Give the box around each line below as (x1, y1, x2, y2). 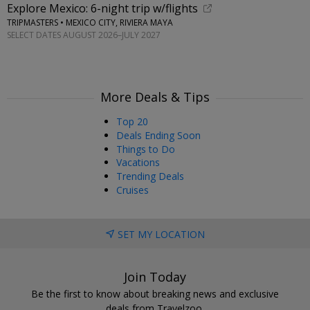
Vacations (116, 156, 160, 170)
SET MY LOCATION (117, 227, 205, 241)
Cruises (116, 183, 149, 197)
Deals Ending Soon (116, 128, 201, 142)
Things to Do (116, 142, 175, 156)
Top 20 (116, 115, 148, 128)
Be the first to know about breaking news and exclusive (31, 286, 279, 300)
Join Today (124, 268, 186, 285)
